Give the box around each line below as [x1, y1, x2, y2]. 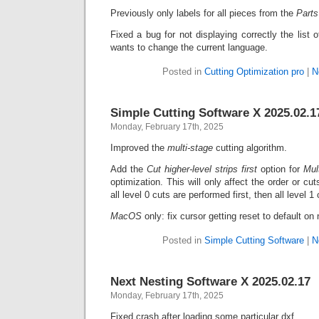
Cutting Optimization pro [204, 66, 304, 77]
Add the [110, 164, 147, 174]
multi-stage [167, 142, 216, 153]
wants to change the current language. [110, 42, 268, 53]
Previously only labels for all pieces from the [110, 8, 296, 19]
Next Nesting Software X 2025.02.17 [110, 274, 310, 288]
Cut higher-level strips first [147, 164, 257, 174]
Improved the [110, 142, 167, 153]
